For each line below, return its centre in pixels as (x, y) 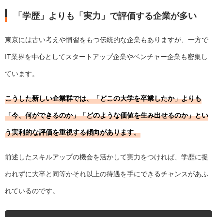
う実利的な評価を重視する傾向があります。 (73, 132)
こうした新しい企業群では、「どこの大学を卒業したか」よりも (103, 99)
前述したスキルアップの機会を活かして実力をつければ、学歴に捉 (107, 157)
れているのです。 (32, 191)
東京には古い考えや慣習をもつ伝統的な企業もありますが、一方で (107, 40)
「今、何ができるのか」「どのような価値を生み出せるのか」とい (107, 116)
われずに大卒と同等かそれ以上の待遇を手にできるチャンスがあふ (107, 174)
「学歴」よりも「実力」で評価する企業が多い (105, 15)
